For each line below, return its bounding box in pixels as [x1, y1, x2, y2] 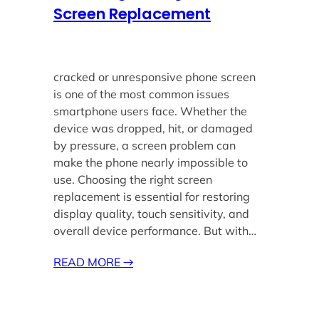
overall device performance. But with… [53, 224, 257, 239]
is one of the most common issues [53, 87, 230, 102]
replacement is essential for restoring [53, 189, 251, 204]
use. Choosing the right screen [53, 172, 213, 187]
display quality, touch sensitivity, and [53, 206, 250, 221]
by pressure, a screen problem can [53, 138, 236, 153]
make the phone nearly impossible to [53, 155, 249, 170]
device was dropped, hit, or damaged [53, 121, 253, 136]
